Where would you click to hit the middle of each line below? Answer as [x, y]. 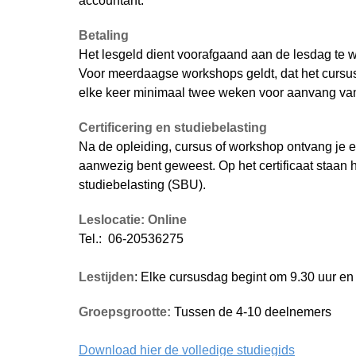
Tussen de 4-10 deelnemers [253, 312]
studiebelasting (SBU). [142, 185]
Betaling [104, 35]
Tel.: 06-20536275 [131, 239]
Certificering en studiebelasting [173, 128]
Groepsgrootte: [126, 312]
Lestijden [106, 277]
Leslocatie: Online [134, 220]
